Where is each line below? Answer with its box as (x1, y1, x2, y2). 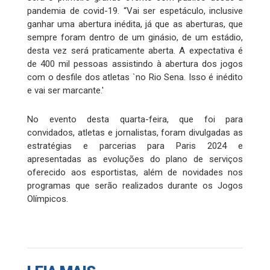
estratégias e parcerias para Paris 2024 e (27, 140, 243, 152)
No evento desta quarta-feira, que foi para (27, 114, 243, 125)
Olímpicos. (27, 193, 68, 205)
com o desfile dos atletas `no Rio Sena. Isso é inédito (27, 72, 243, 83)
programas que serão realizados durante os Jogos (27, 180, 243, 192)
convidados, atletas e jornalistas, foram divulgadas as (27, 127, 243, 139)
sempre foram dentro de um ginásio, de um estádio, (27, 32, 243, 43)
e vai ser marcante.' (27, 85, 104, 96)
